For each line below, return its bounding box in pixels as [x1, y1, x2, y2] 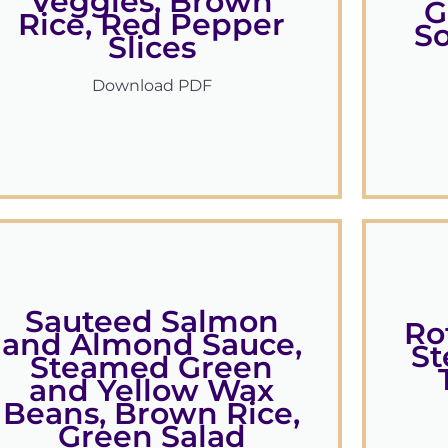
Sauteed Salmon [24, 303, 279, 341]
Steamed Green [30, 349, 274, 387]
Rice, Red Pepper [18, 5, 286, 43]
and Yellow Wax [29, 372, 275, 410]
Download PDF [91, 75, 212, 95]
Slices [107, 28, 196, 66]
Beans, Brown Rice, [3, 395, 301, 433]
